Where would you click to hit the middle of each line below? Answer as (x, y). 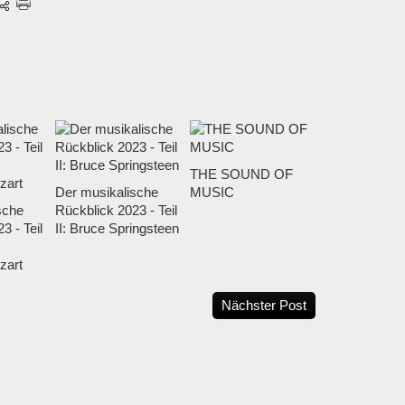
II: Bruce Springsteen (117, 229)
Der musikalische (107, 193)
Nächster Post (264, 306)
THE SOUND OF (241, 174)
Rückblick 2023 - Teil (116, 211)
